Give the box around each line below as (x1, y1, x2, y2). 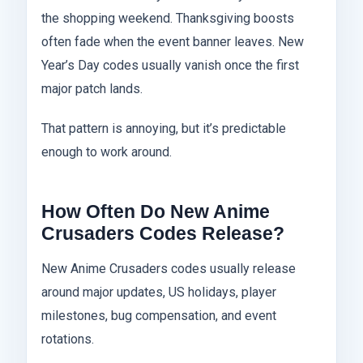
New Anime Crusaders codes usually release (41, 261, 296, 277)
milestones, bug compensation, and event (41, 308, 276, 324)
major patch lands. (41, 81, 143, 97)
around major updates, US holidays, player (41, 284, 276, 301)
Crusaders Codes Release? (41, 223, 284, 245)
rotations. (41, 331, 94, 348)
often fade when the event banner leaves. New (41, 34, 304, 50)
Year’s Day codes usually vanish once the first (41, 58, 299, 74)
